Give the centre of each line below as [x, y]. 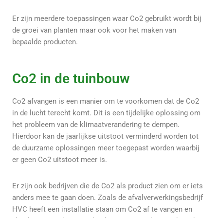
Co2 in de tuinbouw [71, 78]
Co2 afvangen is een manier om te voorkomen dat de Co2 [106, 101]
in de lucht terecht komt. [53, 113]
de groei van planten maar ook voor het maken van [94, 30]
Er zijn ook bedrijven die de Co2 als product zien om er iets [108, 186]
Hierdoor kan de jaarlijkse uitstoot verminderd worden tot [105, 136]
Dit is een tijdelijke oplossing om [147, 113]
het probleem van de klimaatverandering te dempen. [96, 124]
